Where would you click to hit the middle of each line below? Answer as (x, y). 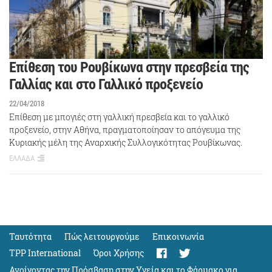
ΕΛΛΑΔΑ (22, 158)
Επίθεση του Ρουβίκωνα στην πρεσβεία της (129, 67)
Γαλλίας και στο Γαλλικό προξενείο (106, 84)
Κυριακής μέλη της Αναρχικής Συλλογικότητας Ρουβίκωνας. (126, 142)
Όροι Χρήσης (119, 253)
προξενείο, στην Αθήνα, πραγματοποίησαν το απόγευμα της (125, 129)
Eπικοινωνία (178, 236)
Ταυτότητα (30, 236)
